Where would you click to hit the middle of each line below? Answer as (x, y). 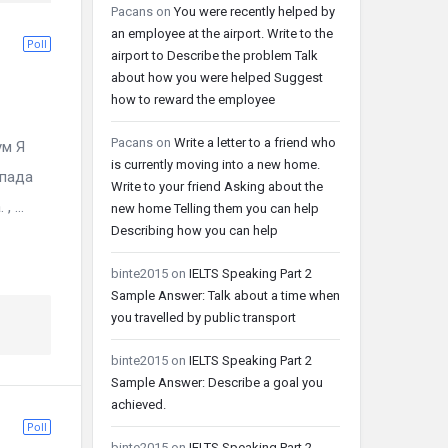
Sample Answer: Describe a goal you (217, 382)
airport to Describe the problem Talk (214, 55)
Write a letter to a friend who (255, 142)
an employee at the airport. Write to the (222, 33)
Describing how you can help (194, 230)
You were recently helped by (254, 11)
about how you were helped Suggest (217, 77)
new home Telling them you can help (215, 208)
